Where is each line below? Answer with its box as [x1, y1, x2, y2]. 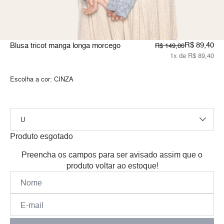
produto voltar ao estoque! [66, 160, 158, 171]
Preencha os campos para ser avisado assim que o [21, 149, 202, 160]
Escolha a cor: [10, 74, 54, 84]
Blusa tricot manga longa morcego [10, 40, 120, 51]
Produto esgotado [10, 130, 73, 142]
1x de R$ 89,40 [170, 51, 214, 60]
